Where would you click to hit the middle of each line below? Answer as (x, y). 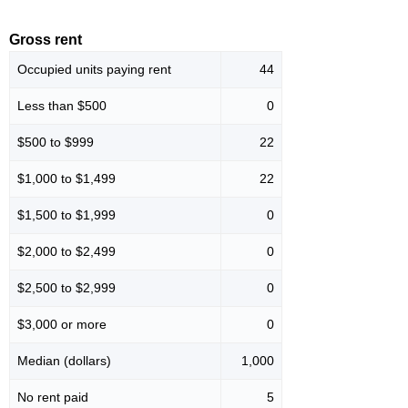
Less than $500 (62, 106)
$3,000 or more (62, 325)
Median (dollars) (64, 361)
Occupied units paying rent (94, 70)
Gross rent (46, 40)
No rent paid (53, 398)
